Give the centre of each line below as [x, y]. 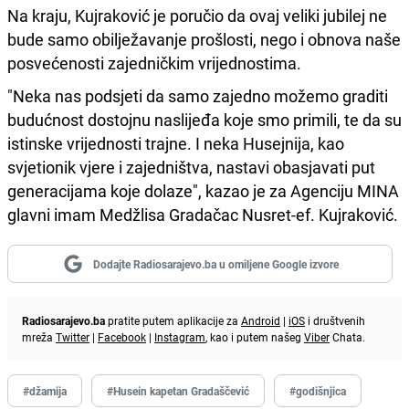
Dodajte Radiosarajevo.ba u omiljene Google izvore [215, 263]
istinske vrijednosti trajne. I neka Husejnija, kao [176, 143]
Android [261, 320]
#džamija [45, 390]
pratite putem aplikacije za [173, 320]
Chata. [347, 336]
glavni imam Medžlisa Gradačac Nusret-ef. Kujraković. [204, 214]
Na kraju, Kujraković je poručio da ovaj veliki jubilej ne [197, 15]
